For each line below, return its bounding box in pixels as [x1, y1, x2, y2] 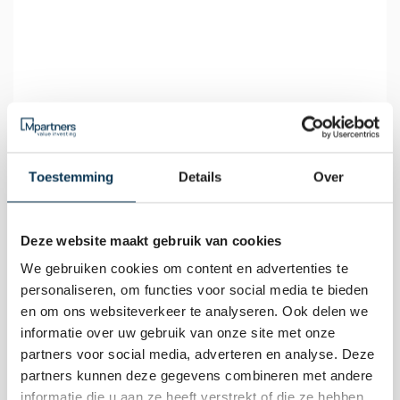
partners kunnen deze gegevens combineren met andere [21, 367, 373, 383]
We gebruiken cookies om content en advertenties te [21, 260, 348, 276]
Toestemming [29, 169, 114, 184]
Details [178, 169, 222, 184]
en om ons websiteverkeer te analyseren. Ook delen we [21, 303, 368, 319]
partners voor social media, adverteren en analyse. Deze [21, 346, 375, 362]
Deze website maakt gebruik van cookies [21, 232, 282, 247]
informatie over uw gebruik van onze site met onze [21, 324, 336, 340]
